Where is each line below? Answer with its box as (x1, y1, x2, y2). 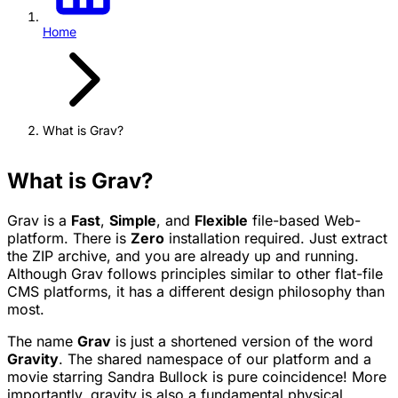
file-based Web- (248, 211, 361, 229)
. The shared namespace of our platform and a (59, 349, 371, 368)
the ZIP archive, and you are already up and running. (7, 246, 359, 265)
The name (7, 331, 77, 350)
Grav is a (7, 211, 71, 229)
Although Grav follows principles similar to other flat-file (7, 264, 383, 283)
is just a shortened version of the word (111, 331, 373, 350)
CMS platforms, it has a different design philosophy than (7, 282, 385, 300)
